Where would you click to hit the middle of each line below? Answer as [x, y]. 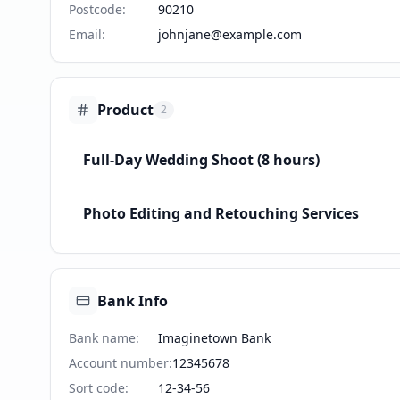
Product [125, 110]
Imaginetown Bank [214, 338]
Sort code [97, 388]
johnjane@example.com [230, 34]
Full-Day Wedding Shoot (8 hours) [201, 160]
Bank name [102, 338]
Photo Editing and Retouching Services [221, 213]
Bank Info [133, 301]
